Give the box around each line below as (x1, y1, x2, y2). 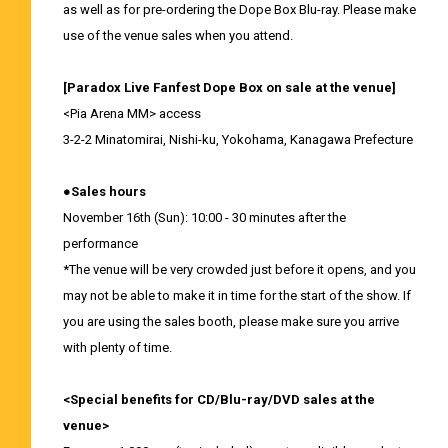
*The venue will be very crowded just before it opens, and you (62, 261, 416, 277)
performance (62, 235, 138, 251)
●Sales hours (62, 183, 146, 199)
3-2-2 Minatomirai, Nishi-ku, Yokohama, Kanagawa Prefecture (62, 131, 413, 147)
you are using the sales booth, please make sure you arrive (62, 313, 399, 329)
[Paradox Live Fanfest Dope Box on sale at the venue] (62, 79, 396, 95)
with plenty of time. (62, 339, 172, 355)
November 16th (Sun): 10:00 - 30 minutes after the (62, 209, 346, 225)
